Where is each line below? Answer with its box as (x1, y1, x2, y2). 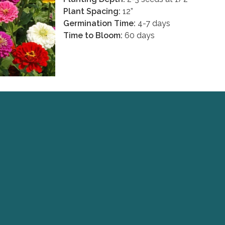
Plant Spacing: (63, 6, 121, 16)
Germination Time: (63, 18, 136, 28)
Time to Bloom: (63, 30, 123, 40)
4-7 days (136, 18, 170, 28)
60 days (123, 30, 155, 40)
